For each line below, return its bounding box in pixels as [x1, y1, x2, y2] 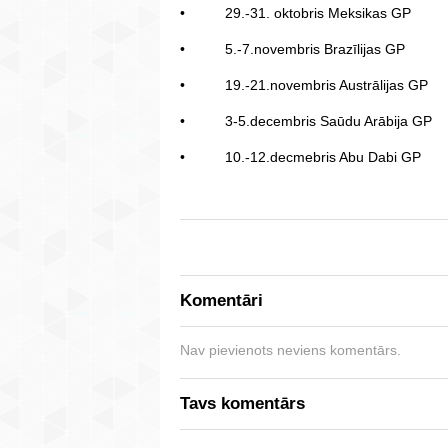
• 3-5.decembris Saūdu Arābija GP [180, 113, 432, 130]
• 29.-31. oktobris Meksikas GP [180, 5, 411, 22]
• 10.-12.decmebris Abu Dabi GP [180, 149, 421, 166]
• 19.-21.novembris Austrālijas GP [180, 77, 428, 94]
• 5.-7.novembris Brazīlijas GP [180, 41, 405, 58]
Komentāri [180, 291, 263, 311]
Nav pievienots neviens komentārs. [180, 342, 401, 359]
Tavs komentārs [180, 394, 305, 414]
